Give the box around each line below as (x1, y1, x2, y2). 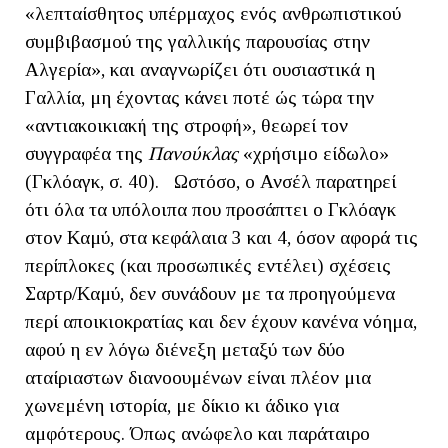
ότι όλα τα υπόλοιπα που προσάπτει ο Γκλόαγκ (25, 199, 396, 221)
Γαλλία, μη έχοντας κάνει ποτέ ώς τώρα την (25, 87, 374, 109)
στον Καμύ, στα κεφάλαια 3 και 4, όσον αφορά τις (25, 227, 418, 249)
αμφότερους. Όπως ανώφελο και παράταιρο (25, 423, 370, 445)
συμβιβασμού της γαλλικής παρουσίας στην (25, 31, 370, 53)
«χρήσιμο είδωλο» (238, 143, 389, 165)
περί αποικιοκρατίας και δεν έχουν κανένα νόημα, (25, 311, 417, 333)
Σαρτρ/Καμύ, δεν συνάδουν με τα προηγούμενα (25, 283, 395, 305)
